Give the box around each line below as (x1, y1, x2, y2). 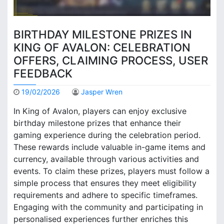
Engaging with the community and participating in (13, 202, 203, 212)
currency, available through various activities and (13, 154, 199, 164)
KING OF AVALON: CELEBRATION (13, 40, 190, 54)
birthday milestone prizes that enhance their (13, 118, 181, 128)
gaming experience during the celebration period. (13, 130, 200, 140)
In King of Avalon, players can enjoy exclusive (13, 106, 186, 116)
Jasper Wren (81, 87, 122, 96)
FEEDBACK (13, 66, 72, 80)
